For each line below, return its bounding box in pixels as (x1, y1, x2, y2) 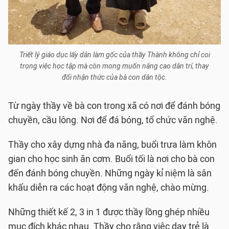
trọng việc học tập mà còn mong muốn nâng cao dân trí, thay (20, 62, 209, 71)
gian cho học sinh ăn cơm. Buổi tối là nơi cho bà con (8, 153, 215, 165)
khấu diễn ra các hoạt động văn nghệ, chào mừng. (8, 182, 209, 193)
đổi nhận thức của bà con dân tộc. (62, 73, 167, 82)
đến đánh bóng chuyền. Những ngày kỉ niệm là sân (8, 168, 212, 179)
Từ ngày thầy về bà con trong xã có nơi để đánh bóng (8, 100, 220, 111)
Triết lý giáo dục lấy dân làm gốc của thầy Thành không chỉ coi (19, 51, 210, 59)
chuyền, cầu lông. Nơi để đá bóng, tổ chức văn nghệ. (8, 114, 218, 126)
